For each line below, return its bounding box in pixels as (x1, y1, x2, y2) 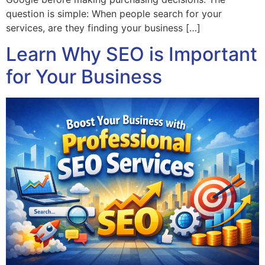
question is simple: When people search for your (6, 7, 222, 20)
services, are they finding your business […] (6, 21, 201, 34)
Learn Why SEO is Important (6, 43, 257, 66)
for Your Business (6, 65, 162, 89)
